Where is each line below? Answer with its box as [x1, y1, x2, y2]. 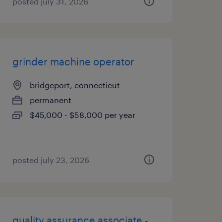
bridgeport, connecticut [29, 80, 120, 90]
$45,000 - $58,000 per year [29, 110, 135, 119]
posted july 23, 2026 [12, 155, 89, 165]
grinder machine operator [12, 55, 134, 67]
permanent [29, 95, 71, 105]
